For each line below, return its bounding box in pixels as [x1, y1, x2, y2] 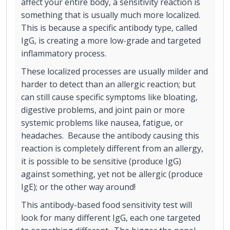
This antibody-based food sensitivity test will [21, 199, 192, 210]
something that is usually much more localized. [21, 9, 202, 21]
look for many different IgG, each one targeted [21, 212, 200, 223]
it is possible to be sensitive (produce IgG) [21, 155, 181, 167]
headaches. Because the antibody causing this [21, 129, 199, 141]
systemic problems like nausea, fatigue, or [21, 117, 183, 128]
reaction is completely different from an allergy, [21, 142, 203, 154]
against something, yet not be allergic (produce [21, 168, 203, 180]
